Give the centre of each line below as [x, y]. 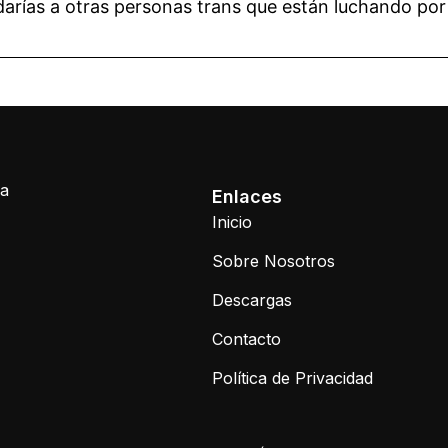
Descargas [252, 300]
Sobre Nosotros [274, 261]
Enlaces [247, 196]
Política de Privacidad [293, 378]
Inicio [232, 222]
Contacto [247, 339]
